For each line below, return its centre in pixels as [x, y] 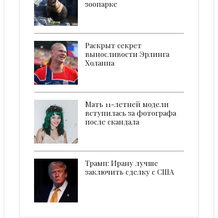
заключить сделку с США [129, 172]
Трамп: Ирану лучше [122, 163]
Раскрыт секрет [113, 45]
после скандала [112, 122]
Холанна [100, 63]
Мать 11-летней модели [127, 104]
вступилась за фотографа [131, 113]
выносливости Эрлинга [127, 54]
